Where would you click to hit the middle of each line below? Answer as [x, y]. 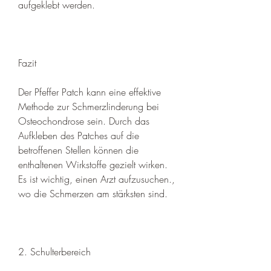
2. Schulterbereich [54, 251]
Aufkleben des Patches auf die [79, 135]
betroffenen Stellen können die [78, 150]
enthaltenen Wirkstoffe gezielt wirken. [93, 164]
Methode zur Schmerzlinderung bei [89, 106]
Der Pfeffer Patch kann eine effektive [90, 92]
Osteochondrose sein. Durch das [84, 121]
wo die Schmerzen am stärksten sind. [93, 193]
